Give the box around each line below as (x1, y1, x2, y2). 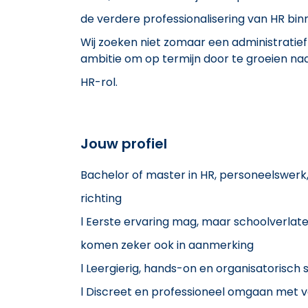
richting (80, 190, 122, 206)
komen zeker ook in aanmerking (80, 236, 254, 253)
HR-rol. (80, 74, 118, 90)
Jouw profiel (80, 133, 167, 153)
